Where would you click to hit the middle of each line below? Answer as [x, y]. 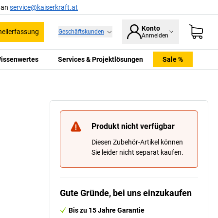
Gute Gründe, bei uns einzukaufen [126, 193]
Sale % [173, 59]
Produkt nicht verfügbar [133, 126]
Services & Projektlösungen [100, 59]
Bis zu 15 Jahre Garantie [107, 210]
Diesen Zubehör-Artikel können [137, 142]
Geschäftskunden [81, 32]
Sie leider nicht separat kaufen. [137, 152]
